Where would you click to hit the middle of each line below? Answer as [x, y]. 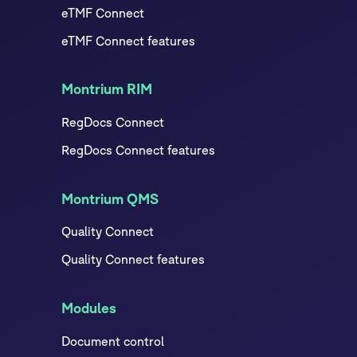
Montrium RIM [107, 89]
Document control [113, 341]
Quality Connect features [133, 259]
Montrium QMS [110, 198]
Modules [89, 308]
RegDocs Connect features [139, 149]
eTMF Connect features [129, 40]
